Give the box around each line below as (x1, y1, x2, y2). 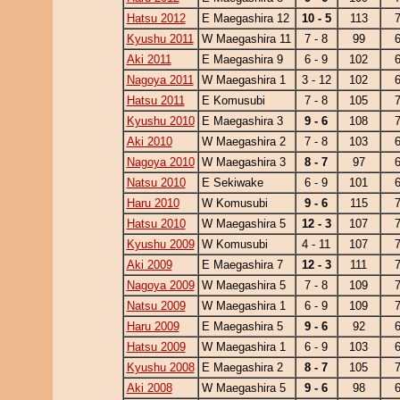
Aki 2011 (126, 53, 171, 66)
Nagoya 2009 (126, 279, 195, 292)
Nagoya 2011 (126, 73, 194, 87)
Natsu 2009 (126, 299, 186, 312)
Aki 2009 (126, 258, 172, 271)
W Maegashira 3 (201, 155, 286, 169)
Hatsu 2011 (126, 94, 185, 107)
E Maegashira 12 (201, 12, 289, 25)
